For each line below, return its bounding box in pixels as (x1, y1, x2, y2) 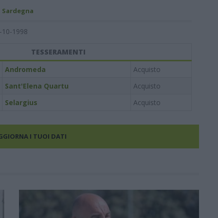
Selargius (4, 98, 37, 107)
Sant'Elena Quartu (4, 81, 69, 91)
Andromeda (4, 65, 46, 74)
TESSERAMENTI (31, 47, 86, 56)
